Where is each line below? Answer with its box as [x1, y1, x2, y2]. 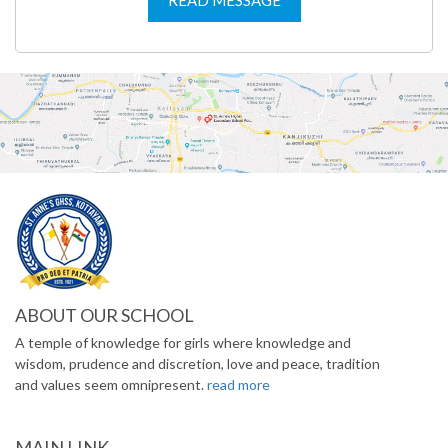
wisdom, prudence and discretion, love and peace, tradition [15, 354, 380, 372]
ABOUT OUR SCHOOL [15, 303, 194, 326]
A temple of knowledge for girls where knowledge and [15, 333, 351, 351]
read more [207, 375, 270, 393]
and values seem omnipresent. [15, 375, 207, 393]
